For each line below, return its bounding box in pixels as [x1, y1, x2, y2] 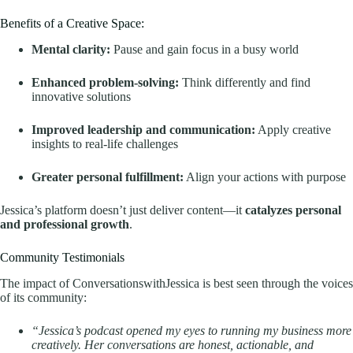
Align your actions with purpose [184, 169, 346, 184]
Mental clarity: [32, 42, 110, 56]
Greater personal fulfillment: [32, 169, 184, 184]
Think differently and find [179, 75, 310, 89]
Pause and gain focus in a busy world [110, 42, 299, 56]
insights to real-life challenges [32, 136, 178, 150]
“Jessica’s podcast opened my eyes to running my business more [32, 323, 351, 337]
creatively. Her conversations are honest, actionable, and [32, 337, 314, 351]
